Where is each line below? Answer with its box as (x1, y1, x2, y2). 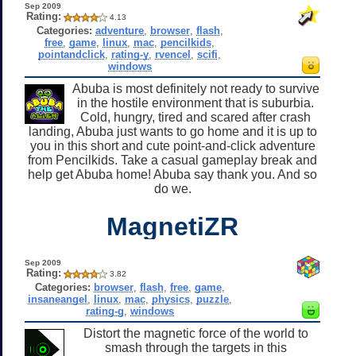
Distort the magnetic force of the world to (83, 326, 308, 340)
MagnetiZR (106, 211, 238, 241)
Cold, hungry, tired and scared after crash (80, 110, 311, 124)
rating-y (111, 48, 149, 60)
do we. (153, 181, 192, 195)
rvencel (155, 48, 192, 60)
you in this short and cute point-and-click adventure (29, 138, 315, 153)
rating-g (85, 304, 124, 317)
